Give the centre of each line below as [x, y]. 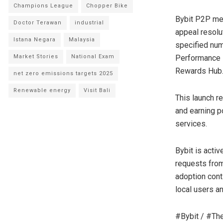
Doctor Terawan [38, 23]
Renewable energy [42, 91]
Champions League [43, 6]
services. [191, 124]
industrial [89, 23]
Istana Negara [35, 40]
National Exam [93, 57]
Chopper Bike [107, 6]
